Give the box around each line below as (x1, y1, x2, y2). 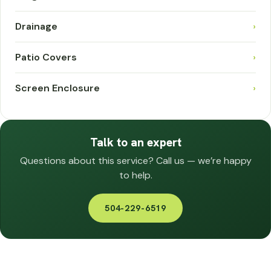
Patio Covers (15, 50, 77, 64)
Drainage (15, 19, 57, 33)
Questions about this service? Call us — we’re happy (19, 154, 252, 167)
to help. (119, 168, 152, 181)
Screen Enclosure (15, 81, 100, 94)
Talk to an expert (90, 134, 181, 150)
